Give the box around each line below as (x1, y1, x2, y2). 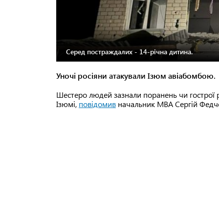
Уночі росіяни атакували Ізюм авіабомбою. (56, 70, 216, 81)
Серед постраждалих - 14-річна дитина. (66, 46, 193, 56)
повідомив (79, 99, 116, 109)
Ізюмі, (56, 99, 79, 109)
